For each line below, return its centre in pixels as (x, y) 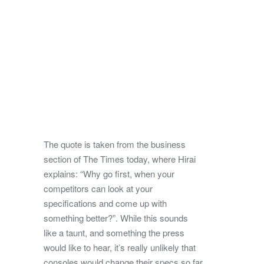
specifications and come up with (105, 203)
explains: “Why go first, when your (109, 174)
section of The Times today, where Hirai (120, 159)
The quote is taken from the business (115, 144)
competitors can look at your (98, 189)
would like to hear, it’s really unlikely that (120, 247)
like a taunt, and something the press (114, 233)
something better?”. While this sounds (116, 218)
